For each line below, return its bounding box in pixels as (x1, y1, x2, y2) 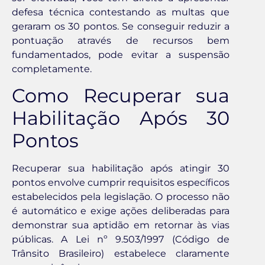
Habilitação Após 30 (12, 106, 230, 130)
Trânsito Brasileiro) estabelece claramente (12, 248, 230, 260)
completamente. (12, 63, 92, 75)
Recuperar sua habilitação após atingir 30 (12, 163, 230, 174)
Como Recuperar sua (12, 84, 230, 108)
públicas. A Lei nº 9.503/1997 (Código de (12, 234, 230, 245)
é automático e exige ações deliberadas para (12, 205, 230, 217)
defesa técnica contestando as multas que (12, 6, 230, 18)
